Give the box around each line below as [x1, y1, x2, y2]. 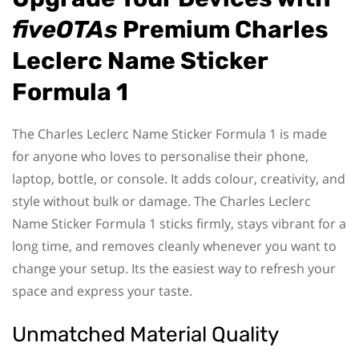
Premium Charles [118, 14, 329, 44]
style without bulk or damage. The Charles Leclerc [12, 192, 311, 210]
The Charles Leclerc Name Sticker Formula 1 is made [12, 124, 327, 143]
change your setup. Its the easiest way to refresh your [12, 259, 336, 277]
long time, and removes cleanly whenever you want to [12, 236, 337, 255]
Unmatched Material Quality [12, 321, 279, 347]
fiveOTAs [12, 14, 118, 44]
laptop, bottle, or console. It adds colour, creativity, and [12, 169, 345, 188]
